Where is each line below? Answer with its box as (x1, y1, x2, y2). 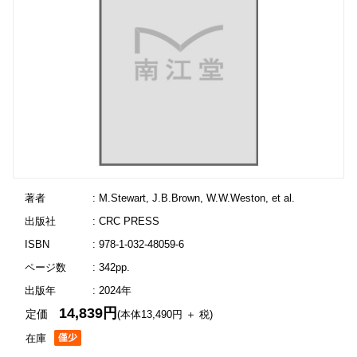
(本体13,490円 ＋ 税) (117, 308, 214, 320)
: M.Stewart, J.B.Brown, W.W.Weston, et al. (92, 192, 295, 204)
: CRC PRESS (92, 215, 159, 227)
